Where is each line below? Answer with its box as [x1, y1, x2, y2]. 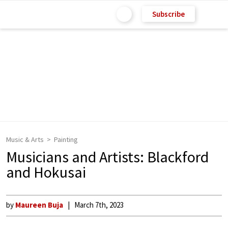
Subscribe [152, 9, 185, 19]
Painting [54, 135, 78, 144]
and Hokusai [6, 162, 86, 182]
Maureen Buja [15, 200, 63, 210]
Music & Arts [6, 135, 44, 144]
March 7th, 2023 [74, 200, 124, 210]
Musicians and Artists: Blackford [6, 147, 209, 166]
